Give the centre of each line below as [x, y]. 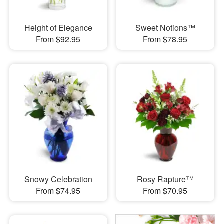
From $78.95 [165, 39]
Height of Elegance [58, 27]
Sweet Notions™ [165, 27]
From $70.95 [165, 191]
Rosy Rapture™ [165, 179]
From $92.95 [58, 39]
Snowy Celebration [58, 179]
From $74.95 [58, 191]
